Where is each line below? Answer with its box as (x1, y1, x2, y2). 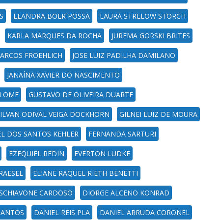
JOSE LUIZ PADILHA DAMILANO (72, 51, 175, 60)
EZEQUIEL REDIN (9, 149, 64, 158)
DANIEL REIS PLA (34, 208, 90, 217)
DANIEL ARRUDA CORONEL (100, 208, 190, 217)
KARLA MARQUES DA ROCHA (7, 31, 102, 40)
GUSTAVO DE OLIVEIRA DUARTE (28, 90, 133, 99)
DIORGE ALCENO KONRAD (82, 188, 169, 197)
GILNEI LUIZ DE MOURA (119, 110, 197, 119)
